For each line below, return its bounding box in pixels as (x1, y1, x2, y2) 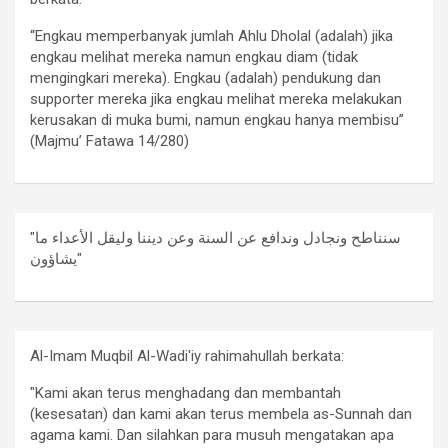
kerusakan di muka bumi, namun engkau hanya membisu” (30, 111, 404, 130)
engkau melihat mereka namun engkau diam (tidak (30, 48, 358, 67)
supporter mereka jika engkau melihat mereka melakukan (30, 90, 402, 109)
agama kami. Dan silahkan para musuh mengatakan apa (30, 426, 394, 445)
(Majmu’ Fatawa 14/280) (30, 132, 189, 151)
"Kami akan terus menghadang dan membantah (30, 384, 341, 403)
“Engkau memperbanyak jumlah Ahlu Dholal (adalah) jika (30, 27, 393, 46)
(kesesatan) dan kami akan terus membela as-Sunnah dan (30, 405, 412, 424)
